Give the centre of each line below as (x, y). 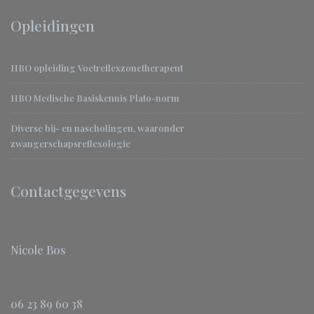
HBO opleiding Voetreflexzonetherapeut (97, 68)
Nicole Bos (38, 250)
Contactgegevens (68, 191)
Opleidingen (53, 25)
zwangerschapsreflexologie (70, 143)
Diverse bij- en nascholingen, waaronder (97, 128)
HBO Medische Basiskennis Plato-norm (95, 98)
